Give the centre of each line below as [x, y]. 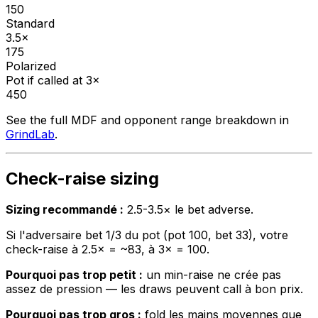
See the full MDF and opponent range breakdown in [147, 120]
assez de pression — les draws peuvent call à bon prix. [154, 289]
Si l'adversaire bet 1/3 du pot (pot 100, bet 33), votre [147, 235]
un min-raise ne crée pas [212, 275]
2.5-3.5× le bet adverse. [188, 210]
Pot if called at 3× [53, 80]
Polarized [31, 66]
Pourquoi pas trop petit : [74, 275]
